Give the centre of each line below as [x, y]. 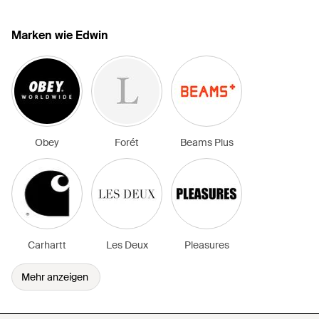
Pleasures [206, 245]
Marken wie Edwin [60, 35]
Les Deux [127, 245]
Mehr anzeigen [55, 277]
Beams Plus [206, 142]
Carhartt [47, 245]
